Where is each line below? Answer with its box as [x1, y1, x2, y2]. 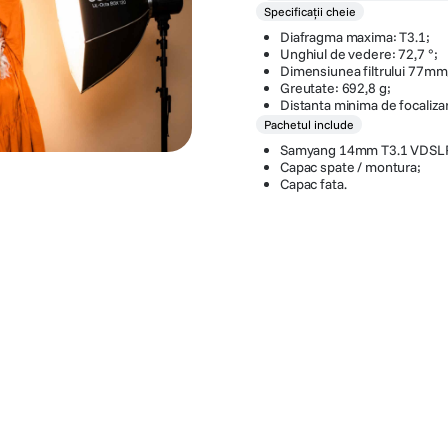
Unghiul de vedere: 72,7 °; [280, 45, 438, 64]
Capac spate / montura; [280, 158, 421, 177]
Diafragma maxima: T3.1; [280, 28, 430, 47]
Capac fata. [280, 175, 347, 194]
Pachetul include [264, 117, 354, 133]
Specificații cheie [264, 4, 356, 20]
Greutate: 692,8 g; [280, 79, 391, 98]
